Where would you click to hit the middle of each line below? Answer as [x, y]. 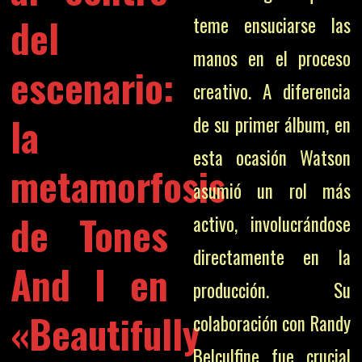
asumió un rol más [271, 191]
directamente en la [271, 257]
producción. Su [271, 290]
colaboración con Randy [271, 323]
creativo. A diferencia [271, 91]
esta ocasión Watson [271, 158]
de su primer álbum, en [271, 124]
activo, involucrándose [271, 224]
